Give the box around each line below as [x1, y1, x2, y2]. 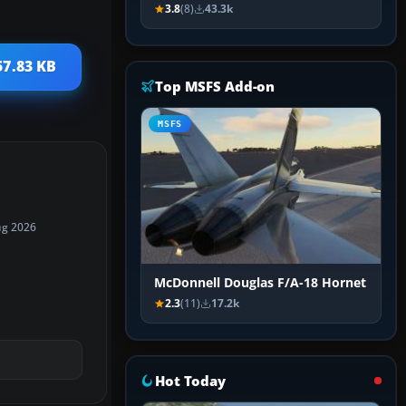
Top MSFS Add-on [155, 77, 275, 96]
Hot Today [155, 372, 226, 391]
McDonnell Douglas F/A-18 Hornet [154, 275, 366, 292]
